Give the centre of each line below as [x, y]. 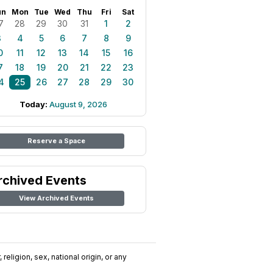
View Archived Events [56, 198]
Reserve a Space [56, 141]
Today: [34, 104]
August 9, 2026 [78, 104]
